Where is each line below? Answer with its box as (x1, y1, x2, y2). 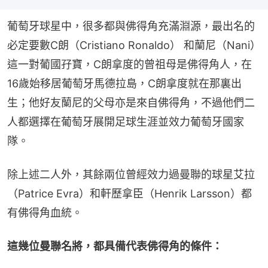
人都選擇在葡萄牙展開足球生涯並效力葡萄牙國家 (7, 115, 244, 128)
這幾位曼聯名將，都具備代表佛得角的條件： (7, 239, 223, 252)
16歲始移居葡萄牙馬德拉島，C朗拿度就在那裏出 (7, 77, 242, 90)
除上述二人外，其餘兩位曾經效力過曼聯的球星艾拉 (7, 167, 255, 181)
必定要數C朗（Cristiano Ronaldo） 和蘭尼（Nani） (7, 38, 261, 51)
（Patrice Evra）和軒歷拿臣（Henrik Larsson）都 (7, 187, 252, 200)
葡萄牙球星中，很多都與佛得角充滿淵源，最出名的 (7, 19, 255, 32)
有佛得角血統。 (7, 206, 83, 219)
